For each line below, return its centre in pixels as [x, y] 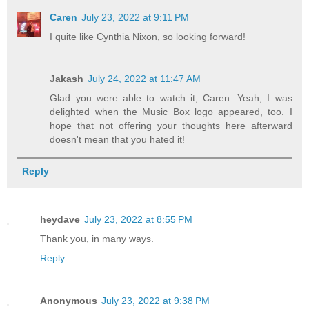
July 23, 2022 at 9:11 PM [136, 17]
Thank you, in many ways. [97, 238]
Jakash [67, 79]
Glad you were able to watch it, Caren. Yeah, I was [171, 98]
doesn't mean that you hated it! [118, 140]
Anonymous [69, 300]
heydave [60, 219]
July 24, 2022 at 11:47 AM [144, 79]
